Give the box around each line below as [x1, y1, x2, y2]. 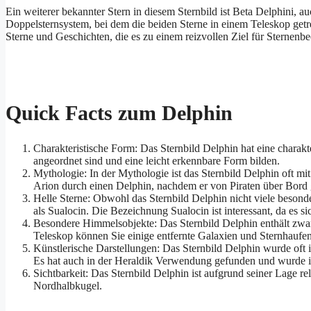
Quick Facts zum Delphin [6, 101, 233, 125]
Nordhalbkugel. [33, 280, 102, 292]
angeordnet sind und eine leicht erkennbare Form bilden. [33, 155, 280, 167]
